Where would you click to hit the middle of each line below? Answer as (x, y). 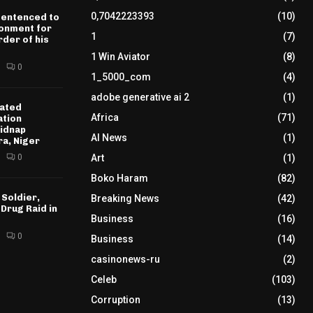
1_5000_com (121, 77)
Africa (104, 117)
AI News (109, 138)
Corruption (115, 300)
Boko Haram (119, 178)
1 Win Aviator (120, 57)
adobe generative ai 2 (140, 97)
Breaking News (125, 198)
